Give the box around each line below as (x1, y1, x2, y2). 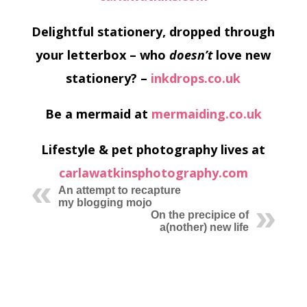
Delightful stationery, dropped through (32, 23, 275, 40)
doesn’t (169, 47, 213, 63)
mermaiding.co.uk (151, 106, 262, 122)
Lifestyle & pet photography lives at (41, 141, 266, 158)
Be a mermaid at (45, 106, 151, 122)
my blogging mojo (58, 197, 152, 208)
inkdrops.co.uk (151, 70, 241, 86)
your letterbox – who (36, 47, 170, 63)
